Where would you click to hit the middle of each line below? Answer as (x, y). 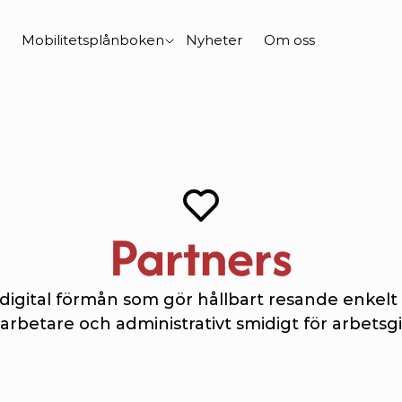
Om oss (289, 40)
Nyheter (214, 40)
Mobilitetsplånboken (93, 40)
